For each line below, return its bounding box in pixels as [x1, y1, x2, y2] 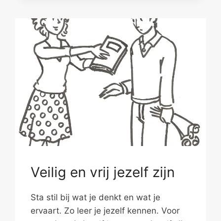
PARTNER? [69, 29, 107, 37]
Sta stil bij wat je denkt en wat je [31, 192, 161, 202]
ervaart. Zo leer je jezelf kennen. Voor [31, 205, 180, 216]
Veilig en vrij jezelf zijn [31, 163, 175, 181]
